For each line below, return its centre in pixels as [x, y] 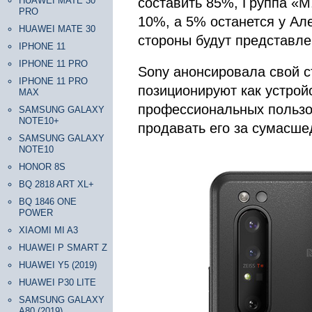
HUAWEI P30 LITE [57, 282]
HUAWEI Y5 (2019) [58, 265]
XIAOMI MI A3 [48, 230]
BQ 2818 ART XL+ [56, 184]
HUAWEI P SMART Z [63, 248]
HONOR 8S [42, 167]
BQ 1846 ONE [48, 202]
